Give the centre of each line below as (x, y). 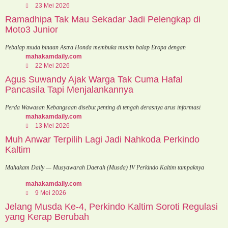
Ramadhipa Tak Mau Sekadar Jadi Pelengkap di (103, 19)
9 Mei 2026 (51, 193)
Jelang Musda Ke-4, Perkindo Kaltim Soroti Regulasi (111, 207)
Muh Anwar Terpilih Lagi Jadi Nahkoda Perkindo (102, 139)
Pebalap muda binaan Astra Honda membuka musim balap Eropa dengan (95, 47)
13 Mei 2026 (52, 125)
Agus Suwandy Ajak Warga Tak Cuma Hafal (94, 79)
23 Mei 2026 (52, 5)
